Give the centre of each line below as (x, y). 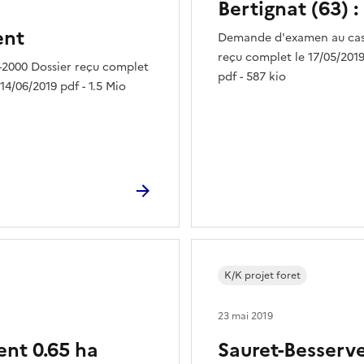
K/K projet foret (262, 275)
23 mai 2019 (245, 316)
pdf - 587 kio (252, 76)
